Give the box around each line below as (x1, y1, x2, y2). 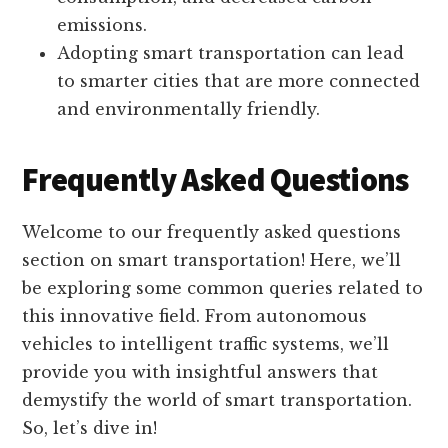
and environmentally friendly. (57, 99, 321, 120)
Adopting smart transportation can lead (57, 43, 405, 64)
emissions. (57, 15, 148, 36)
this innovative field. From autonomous (22, 306, 368, 327)
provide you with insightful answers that (22, 362, 379, 383)
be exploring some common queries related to (22, 278, 424, 299)
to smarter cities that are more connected (57, 71, 421, 92)
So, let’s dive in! (22, 418, 158, 439)
